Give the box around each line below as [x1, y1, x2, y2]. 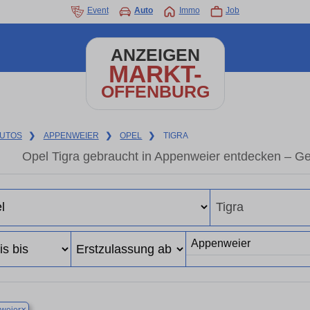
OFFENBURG [100, 82, 210, 101]
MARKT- [108, 60, 202, 87]
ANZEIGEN [110, 46, 200, 64]
